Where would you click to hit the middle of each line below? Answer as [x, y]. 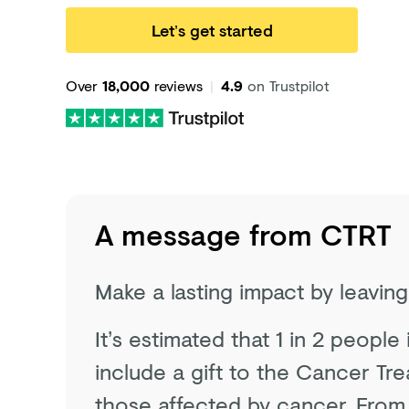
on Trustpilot [286, 85]
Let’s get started [212, 30]
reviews [178, 85]
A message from [208, 234]
